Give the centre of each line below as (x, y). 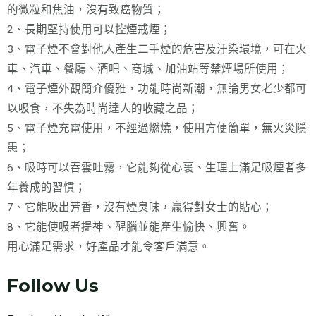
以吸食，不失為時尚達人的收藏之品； (103, 109)
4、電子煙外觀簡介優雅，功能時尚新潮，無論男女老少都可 (157, 89)
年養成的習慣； (47, 188)
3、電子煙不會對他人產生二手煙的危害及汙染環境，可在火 (157, 50)
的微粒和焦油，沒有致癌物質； (86, 10)
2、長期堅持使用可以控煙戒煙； (89, 30)
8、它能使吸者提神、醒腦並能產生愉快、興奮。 (129, 227)
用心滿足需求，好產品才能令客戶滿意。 (109, 247)
